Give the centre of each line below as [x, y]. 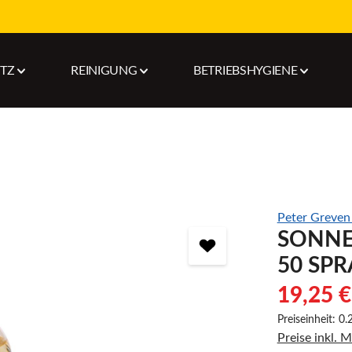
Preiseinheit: [308, 320]
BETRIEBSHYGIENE [246, 70]
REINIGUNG [104, 70]
